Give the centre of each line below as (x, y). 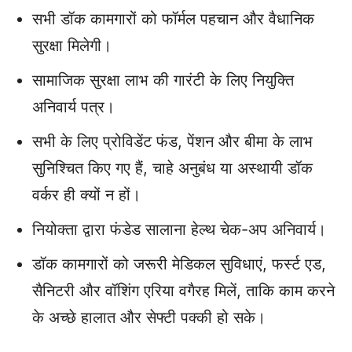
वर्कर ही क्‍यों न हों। (86, 195)
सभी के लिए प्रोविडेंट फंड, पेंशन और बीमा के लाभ (172, 142)
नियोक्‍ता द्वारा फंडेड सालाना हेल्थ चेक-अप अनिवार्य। (179, 230)
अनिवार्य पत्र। (73, 107)
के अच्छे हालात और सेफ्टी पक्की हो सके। (149, 318)
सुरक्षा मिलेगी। (72, 46)
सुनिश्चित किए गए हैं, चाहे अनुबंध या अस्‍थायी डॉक (172, 169)
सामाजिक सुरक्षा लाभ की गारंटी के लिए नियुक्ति (163, 81)
